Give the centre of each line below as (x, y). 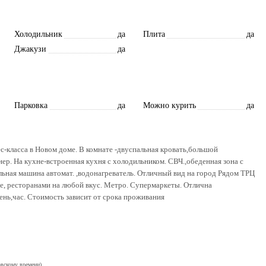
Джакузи (30, 49)
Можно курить (170, 105)
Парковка (31, 105)
